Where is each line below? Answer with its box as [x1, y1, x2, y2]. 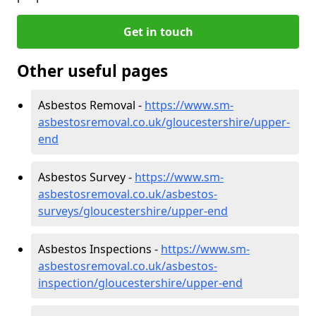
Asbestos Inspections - [38, 241, 161, 257]
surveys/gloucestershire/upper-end [38, 202, 228, 219]
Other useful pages [17, 59, 168, 82]
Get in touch [123, 23, 193, 39]
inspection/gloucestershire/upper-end [38, 274, 243, 291]
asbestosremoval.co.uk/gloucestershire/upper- [38, 114, 290, 130]
